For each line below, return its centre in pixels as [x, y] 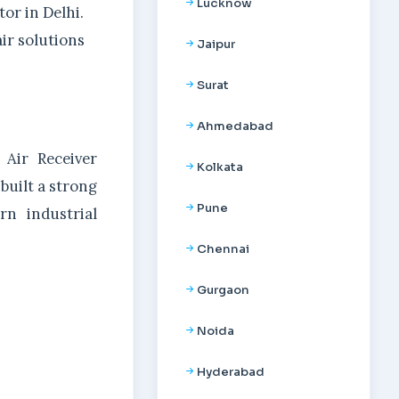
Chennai [223, 249]
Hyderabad [231, 372]
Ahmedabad [235, 126]
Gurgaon [223, 290]
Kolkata [220, 167]
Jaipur [216, 44]
